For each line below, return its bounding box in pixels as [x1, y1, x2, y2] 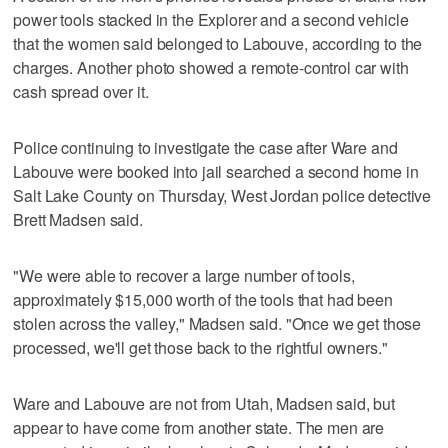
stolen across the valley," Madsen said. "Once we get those [13, 312, 422, 336]
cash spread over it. [13, 80, 149, 104]
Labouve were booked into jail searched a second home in [13, 160, 419, 184]
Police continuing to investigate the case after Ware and [13, 136, 398, 160]
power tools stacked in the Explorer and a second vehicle [13, 8, 409, 32]
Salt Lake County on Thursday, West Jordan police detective [13, 184, 432, 208]
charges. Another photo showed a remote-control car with [13, 56, 409, 80]
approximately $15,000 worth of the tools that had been [13, 288, 393, 312]
